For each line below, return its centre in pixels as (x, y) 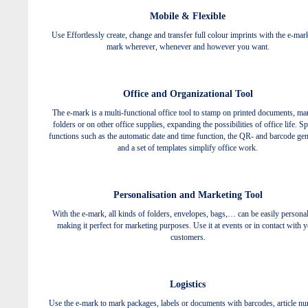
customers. (188, 237)
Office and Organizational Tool (188, 93)
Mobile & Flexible (188, 16)
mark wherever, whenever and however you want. (188, 46)
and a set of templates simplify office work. (188, 147)
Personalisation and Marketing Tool (188, 195)
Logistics (188, 284)
